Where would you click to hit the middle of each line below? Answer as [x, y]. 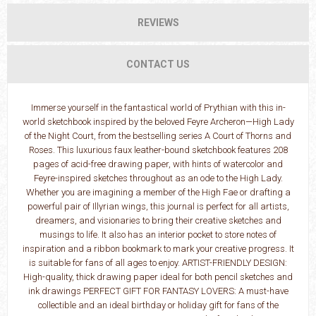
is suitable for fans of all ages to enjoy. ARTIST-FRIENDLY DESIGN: [158, 263]
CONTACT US [158, 65]
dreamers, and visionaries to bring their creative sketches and [158, 221]
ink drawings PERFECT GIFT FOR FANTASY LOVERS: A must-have [158, 291]
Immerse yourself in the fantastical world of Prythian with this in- [158, 108]
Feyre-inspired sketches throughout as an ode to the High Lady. [158, 178]
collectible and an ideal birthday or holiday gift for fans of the [158, 305]
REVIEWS [158, 23]
